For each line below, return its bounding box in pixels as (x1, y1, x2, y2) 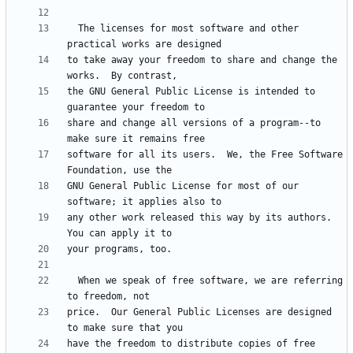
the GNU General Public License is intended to (67, 86, 315, 98)
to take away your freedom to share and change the (67, 54, 337, 66)
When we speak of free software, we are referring (67, 275, 78, 287)
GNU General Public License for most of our (67, 180, 299, 192)
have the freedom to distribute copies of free (67, 338, 315, 350)
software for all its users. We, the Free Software (67, 149, 343, 161)
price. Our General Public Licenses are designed (67, 307, 332, 318)
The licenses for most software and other (67, 23, 78, 35)
